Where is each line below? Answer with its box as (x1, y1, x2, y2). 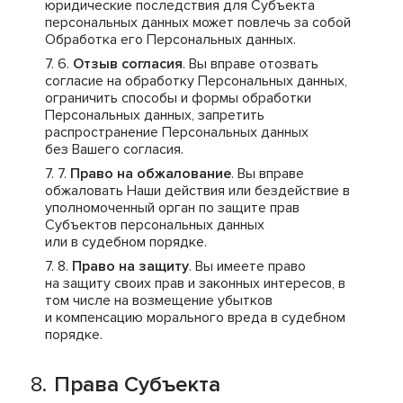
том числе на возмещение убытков (45, 291, 273, 309)
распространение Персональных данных (45, 123, 309, 141)
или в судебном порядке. (45, 233, 207, 251)
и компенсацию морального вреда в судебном (45, 309, 345, 327)
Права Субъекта (54, 372, 220, 398)
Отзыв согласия (73, 55, 183, 73)
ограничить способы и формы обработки (45, 89, 311, 107)
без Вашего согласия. (45, 140, 184, 158)
